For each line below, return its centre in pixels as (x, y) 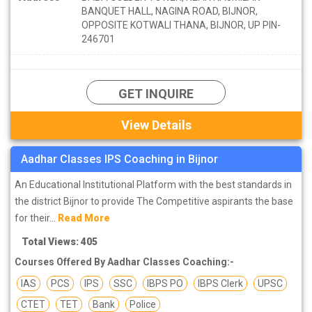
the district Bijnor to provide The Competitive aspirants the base (154, 201)
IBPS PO (165, 283)
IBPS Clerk (220, 283)
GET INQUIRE (156, 93)
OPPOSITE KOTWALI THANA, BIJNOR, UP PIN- (181, 25)
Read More (84, 218)
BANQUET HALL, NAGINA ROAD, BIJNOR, (170, 11)
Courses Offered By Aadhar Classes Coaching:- (124, 262)
